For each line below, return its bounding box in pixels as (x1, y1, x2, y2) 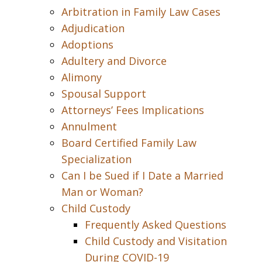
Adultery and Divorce (61, 54, 167, 68)
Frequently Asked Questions (85, 218, 226, 232)
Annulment (61, 119, 117, 133)
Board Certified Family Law (61, 136, 196, 150)
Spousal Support (61, 87, 146, 101)
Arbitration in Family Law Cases (61, 5, 220, 19)
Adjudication (61, 21, 125, 35)
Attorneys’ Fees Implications (61, 103, 204, 117)
